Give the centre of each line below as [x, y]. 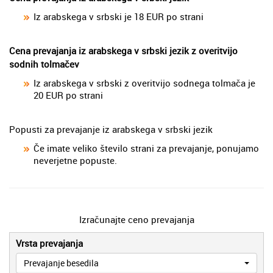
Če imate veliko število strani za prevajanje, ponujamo [146, 148]
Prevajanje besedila [61, 263]
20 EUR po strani [68, 95]
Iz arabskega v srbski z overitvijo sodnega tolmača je [144, 83]
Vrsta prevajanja [49, 243]
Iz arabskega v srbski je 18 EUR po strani [119, 16]
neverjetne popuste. [75, 160]
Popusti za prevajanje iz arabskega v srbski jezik [111, 129]
